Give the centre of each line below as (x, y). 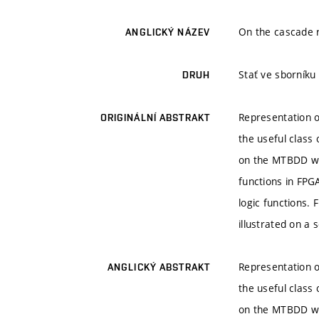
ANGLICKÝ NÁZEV (168, 32)
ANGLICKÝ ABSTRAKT (158, 267)
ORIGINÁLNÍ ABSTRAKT (155, 118)
